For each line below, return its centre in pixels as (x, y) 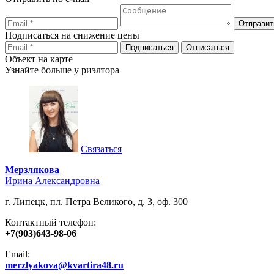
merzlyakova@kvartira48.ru (64, 265)
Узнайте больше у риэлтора (62, 70)
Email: (17, 254)
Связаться (101, 149)
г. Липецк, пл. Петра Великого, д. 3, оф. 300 (96, 202)
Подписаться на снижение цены (72, 35)
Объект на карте (39, 59)
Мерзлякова (32, 170)
